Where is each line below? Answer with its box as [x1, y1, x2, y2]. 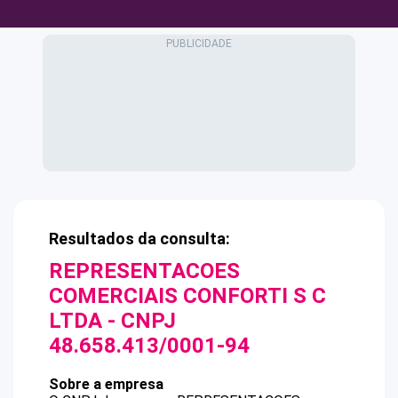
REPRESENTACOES [49, 259, 240, 283]
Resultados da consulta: [49, 229, 230, 248]
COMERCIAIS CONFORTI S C [49, 283, 326, 308]
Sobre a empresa [49, 376, 163, 393]
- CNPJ [102, 308, 176, 333]
